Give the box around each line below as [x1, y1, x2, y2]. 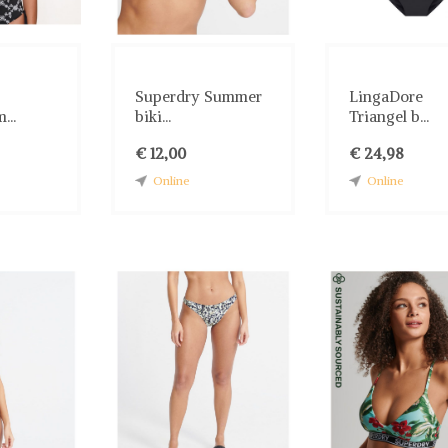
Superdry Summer [134, 86, 262, 106]
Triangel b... [348, 106, 429, 126]
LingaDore [348, 86, 423, 106]
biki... [134, 106, 171, 126]
